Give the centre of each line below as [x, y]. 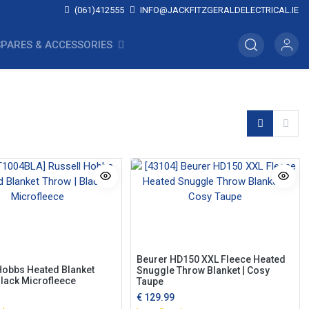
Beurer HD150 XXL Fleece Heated [211, 259]
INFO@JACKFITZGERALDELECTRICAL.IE [218, 10]
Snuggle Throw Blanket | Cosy [203, 270]
